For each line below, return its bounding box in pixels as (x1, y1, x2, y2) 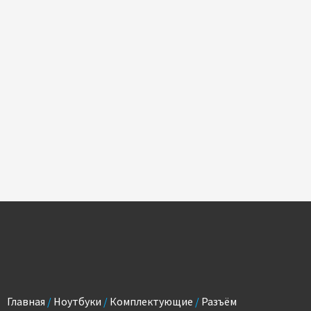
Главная (7, 294, 45, 308)
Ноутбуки (53, 294, 101, 308)
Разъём (201, 294, 237, 308)
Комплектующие (110, 294, 193, 308)
